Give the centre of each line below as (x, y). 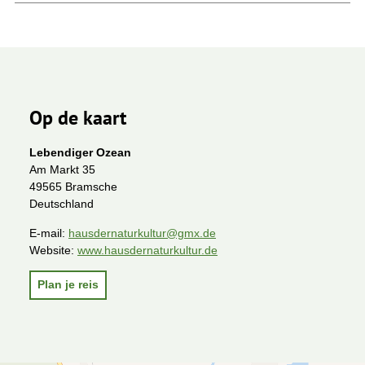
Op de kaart (78, 118)
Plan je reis (68, 285)
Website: (53, 250)
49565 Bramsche (73, 187)
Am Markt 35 (62, 170)
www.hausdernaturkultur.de (147, 250)
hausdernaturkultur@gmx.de (142, 233)
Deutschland (62, 204)
